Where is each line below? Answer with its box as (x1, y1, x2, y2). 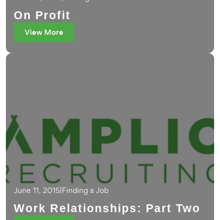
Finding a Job (62, 185, 109, 195)
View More (25, 27, 63, 37)
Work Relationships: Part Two (14, 202, 200, 215)
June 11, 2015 (14, 185, 60, 195)
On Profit (14, 9, 71, 22)
